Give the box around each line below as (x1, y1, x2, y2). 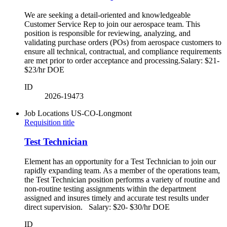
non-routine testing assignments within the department (24, 184, 196, 194)
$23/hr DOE (24, 65, 70, 74)
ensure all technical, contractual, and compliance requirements (24, 47, 221, 56)
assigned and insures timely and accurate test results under (24, 194, 209, 203)
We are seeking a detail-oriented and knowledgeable (24, 10, 191, 19)
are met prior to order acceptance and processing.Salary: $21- (24, 56, 219, 65)
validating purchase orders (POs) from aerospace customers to (24, 37, 221, 47)
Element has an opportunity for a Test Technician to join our (24, 157, 216, 166)
